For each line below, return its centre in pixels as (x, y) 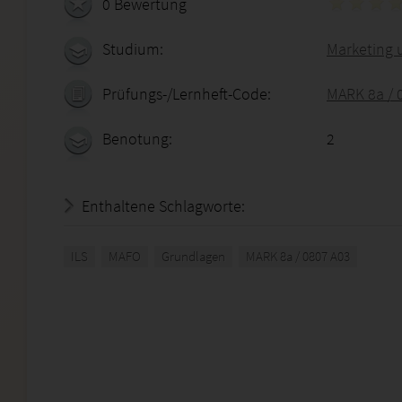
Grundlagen (193, 256)
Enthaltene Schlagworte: (163, 206)
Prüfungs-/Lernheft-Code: (187, 94)
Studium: (133, 49)
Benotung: (137, 139)
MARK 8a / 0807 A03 (298, 256)
